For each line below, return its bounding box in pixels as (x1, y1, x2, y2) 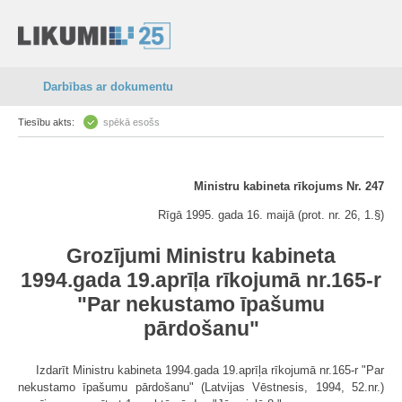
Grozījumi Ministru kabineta (66, 244, 336, 267)
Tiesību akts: (18, 117, 74, 127)
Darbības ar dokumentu (43, 80, 173, 93)
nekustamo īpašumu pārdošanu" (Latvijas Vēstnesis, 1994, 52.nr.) (18, 380, 384, 394)
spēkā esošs (103, 117, 160, 127)
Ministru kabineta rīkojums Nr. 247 (194, 179, 384, 193)
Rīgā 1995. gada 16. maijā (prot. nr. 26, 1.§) (158, 208, 384, 222)
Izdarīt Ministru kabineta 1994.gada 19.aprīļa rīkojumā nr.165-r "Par (36, 363, 384, 377)
